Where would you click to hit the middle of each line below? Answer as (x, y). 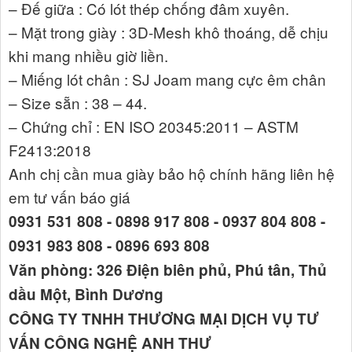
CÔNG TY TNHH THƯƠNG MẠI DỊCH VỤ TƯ (164, 318)
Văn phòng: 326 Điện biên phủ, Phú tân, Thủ (168, 269)
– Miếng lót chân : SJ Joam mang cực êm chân (167, 79)
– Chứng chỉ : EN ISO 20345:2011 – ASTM (154, 126)
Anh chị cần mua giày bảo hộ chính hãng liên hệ (172, 173)
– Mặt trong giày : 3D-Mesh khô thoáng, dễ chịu (169, 31)
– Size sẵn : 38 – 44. (78, 102)
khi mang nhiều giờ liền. (88, 55)
